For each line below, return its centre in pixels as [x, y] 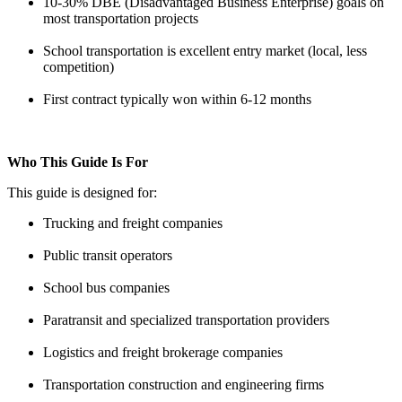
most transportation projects [121, 18]
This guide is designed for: [82, 192]
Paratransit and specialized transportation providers [186, 319]
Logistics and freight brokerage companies [163, 352]
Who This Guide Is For [78, 162]
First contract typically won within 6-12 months [177, 99]
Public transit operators [108, 255]
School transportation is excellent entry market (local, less [205, 50]
